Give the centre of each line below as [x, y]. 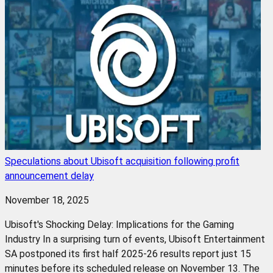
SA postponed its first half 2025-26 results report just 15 [128, 253]
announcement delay [49, 175]
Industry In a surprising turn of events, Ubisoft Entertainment [135, 239]
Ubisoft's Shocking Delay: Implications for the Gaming [119, 224]
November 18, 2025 [47, 200]
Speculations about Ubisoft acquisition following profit [122, 161]
